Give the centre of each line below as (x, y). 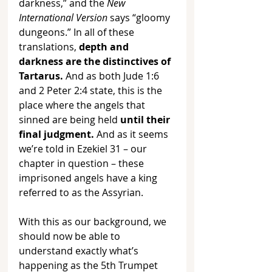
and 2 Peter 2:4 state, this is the (92, 91)
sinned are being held (70, 120)
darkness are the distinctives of (96, 62)
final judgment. (56, 134)
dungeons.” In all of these (78, 32)
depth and (105, 47)
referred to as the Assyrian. (82, 193)
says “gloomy (140, 18)
